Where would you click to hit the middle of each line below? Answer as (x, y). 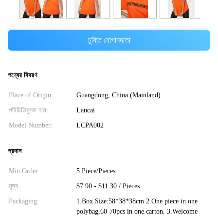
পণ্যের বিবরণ (22, 75)
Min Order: (24, 171)
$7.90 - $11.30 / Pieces (108, 186)
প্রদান (15, 151)
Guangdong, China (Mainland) (118, 95)
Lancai (85, 110)
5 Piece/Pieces (96, 171)
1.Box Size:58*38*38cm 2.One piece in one (137, 201)
